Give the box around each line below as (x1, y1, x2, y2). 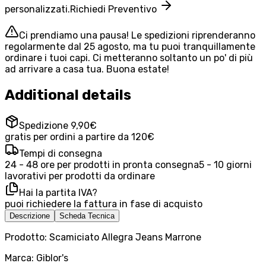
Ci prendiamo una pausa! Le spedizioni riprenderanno (19, 29, 255, 41)
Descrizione (9, 211, 50, 221)
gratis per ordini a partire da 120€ (5, 131, 154, 143)
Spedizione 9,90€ (19, 120, 97, 132)
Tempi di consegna (19, 148, 102, 160)
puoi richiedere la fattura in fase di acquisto (5, 198, 202, 210)
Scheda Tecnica (59, 211, 115, 221)
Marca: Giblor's (5, 252, 68, 264)
